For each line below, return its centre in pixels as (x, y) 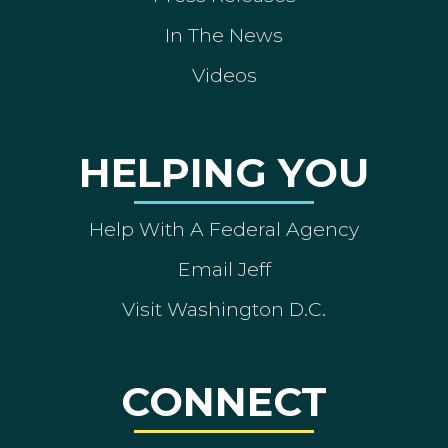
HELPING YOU (224, 172)
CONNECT (224, 401)
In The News (224, 34)
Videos (224, 74)
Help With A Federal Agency (224, 228)
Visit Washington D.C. (224, 308)
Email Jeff (224, 268)
